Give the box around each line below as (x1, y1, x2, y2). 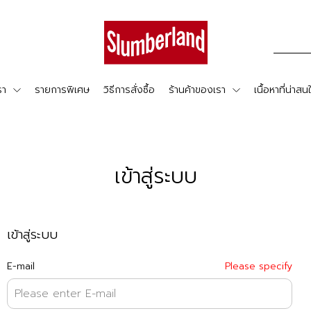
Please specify (224, 259, 292, 274)
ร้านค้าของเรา (168, 83, 226, 98)
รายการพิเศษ (34, 83, 90, 98)
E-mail (7, 259, 35, 274)
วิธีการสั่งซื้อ (103, 83, 155, 98)
